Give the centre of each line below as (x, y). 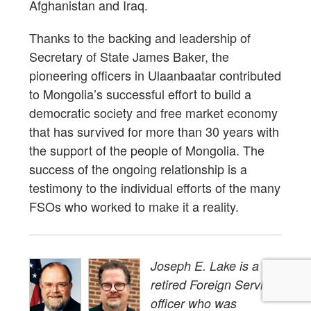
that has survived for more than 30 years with (154, 131)
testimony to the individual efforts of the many (155, 187)
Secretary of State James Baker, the (129, 56)
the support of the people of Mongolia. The (147, 150)
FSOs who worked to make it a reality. (134, 206)
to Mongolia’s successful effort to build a (140, 93)
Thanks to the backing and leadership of (140, 37)
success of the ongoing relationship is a (138, 168)
